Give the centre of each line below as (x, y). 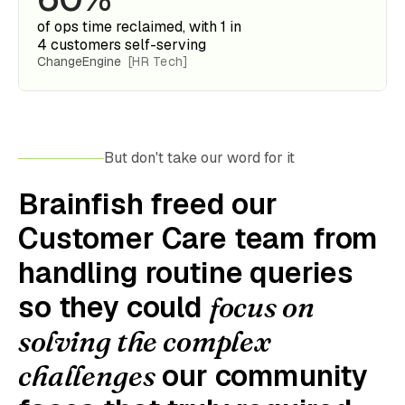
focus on (262, 307)
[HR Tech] (158, 61)
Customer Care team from (198, 238)
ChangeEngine (81, 61)
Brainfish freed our (148, 204)
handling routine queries (186, 273)
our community (262, 376)
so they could (114, 307)
